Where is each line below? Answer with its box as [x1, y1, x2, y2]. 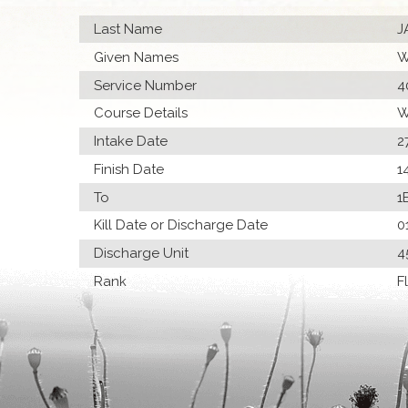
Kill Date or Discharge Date [94, 217, 269, 234]
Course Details [94, 105, 189, 122]
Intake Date [94, 133, 168, 150]
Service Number [94, 76, 198, 94]
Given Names [94, 48, 179, 66]
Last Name [94, 20, 163, 37]
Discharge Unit [94, 245, 189, 262]
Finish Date [94, 160, 165, 178]
